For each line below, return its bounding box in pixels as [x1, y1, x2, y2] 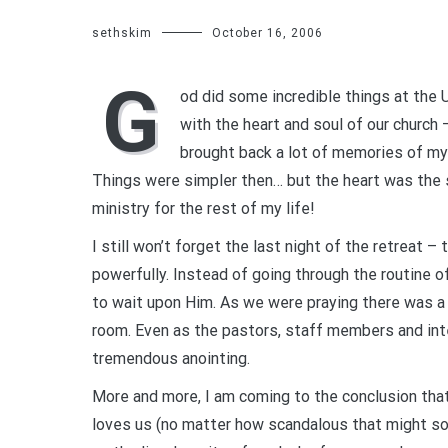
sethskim [92, 26, 152, 40]
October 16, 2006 [212, 26, 323, 40]
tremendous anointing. [92, 349, 250, 368]
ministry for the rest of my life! [92, 199, 315, 218]
